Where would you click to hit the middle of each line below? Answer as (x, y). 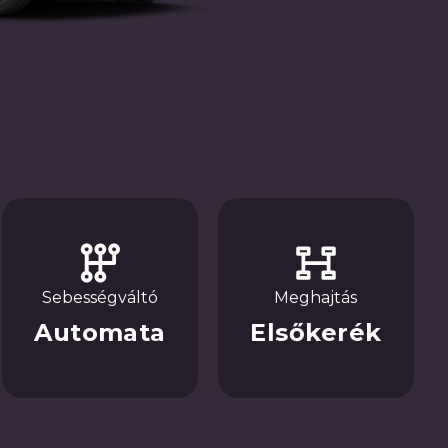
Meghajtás (316, 297)
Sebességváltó (99, 297)
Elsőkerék (316, 332)
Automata (100, 332)
